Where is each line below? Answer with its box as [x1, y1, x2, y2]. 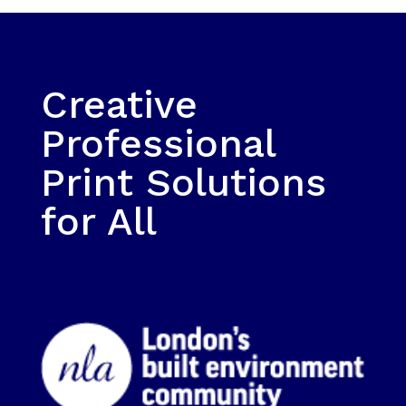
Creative [40, 82, 198, 127]
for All [40, 198, 157, 244]
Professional [40, 121, 275, 166]
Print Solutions [40, 159, 326, 205]
